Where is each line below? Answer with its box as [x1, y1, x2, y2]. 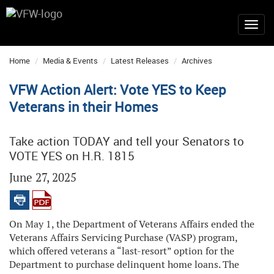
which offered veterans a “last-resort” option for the [9, 245, 234, 257]
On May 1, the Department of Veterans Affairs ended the [9, 218, 254, 231]
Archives [182, 55, 212, 66]
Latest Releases [111, 55, 169, 66]
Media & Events [43, 55, 98, 66]
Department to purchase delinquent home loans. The [9, 258, 239, 271]
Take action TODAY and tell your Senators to [9, 133, 244, 149]
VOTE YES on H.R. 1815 [9, 148, 135, 164]
